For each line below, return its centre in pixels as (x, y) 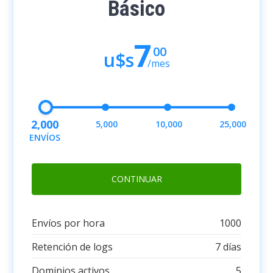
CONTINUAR (136, 179)
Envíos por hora (69, 223)
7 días (228, 246)
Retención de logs (73, 246)
